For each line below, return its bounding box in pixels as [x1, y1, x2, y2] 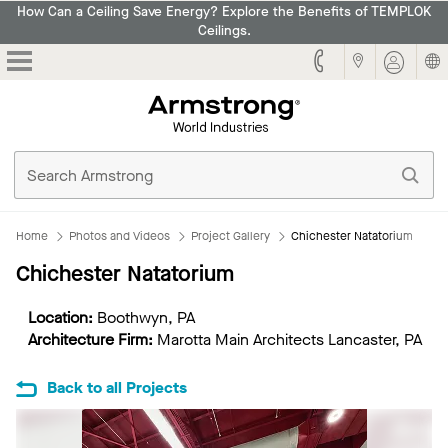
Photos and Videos [69, 228, 170, 245]
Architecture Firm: [28, 329, 153, 351]
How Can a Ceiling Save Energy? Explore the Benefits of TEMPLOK [17, 3, 431, 22]
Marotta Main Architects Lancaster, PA [153, 329, 422, 351]
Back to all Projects [47, 376, 187, 398]
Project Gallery [191, 228, 270, 245]
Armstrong [300, 92, 372, 114]
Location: [28, 307, 97, 329]
